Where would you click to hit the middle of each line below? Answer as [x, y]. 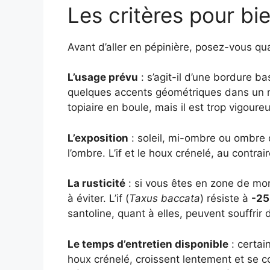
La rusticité [96, 184]
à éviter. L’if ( [98, 199]
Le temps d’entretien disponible [148, 244]
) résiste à [226, 199]
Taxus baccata [165, 199]
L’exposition [98, 138]
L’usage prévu [103, 77]
